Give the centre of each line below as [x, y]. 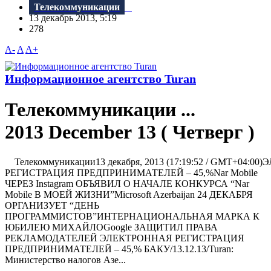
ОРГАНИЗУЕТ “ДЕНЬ [52, 205]
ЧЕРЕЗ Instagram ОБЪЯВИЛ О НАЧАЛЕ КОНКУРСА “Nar [127, 183]
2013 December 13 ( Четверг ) [135, 132]
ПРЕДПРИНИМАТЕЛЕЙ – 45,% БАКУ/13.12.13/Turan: [119, 249]
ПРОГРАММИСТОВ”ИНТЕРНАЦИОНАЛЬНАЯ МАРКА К [132, 216]
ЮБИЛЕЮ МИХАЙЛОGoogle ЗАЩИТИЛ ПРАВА [111, 227]
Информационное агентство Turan [100, 79]
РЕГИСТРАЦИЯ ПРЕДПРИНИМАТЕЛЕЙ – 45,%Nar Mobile [131, 172]
